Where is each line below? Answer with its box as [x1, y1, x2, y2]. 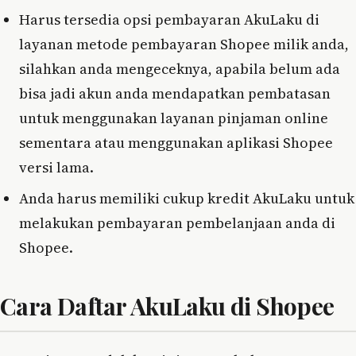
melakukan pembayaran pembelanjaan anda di [19, 212, 335, 233]
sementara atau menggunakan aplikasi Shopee [19, 132, 333, 153]
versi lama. [19, 157, 94, 177]
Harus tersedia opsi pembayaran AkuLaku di [19, 9, 319, 29]
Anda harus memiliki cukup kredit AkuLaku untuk [19, 188, 354, 208]
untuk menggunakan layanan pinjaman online [19, 107, 328, 128]
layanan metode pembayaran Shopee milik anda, [19, 33, 349, 54]
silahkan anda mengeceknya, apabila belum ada [19, 58, 340, 79]
